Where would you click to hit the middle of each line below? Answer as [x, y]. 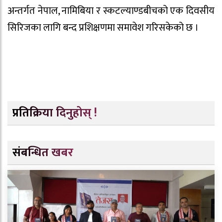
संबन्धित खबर [43, 153]
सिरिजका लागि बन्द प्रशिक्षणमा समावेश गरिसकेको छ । [103, 28]
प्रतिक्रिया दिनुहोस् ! [55, 113]
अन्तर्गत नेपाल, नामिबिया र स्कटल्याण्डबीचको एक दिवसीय [111, 11]
